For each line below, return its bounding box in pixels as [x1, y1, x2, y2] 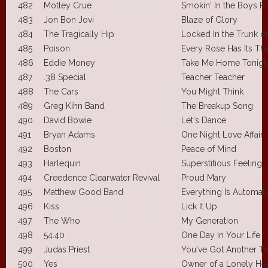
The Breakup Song [181, 100, 253, 111]
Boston [44, 144, 71, 154]
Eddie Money [44, 57, 95, 68]
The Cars [44, 86, 78, 96]
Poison [44, 43, 70, 53]
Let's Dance [181, 115, 226, 125]
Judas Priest [44, 244, 90, 254]
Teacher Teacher [181, 72, 245, 82]
